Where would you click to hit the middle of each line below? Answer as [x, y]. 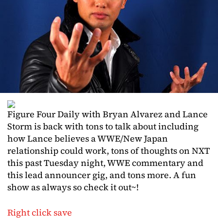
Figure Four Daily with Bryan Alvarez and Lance [108, 114]
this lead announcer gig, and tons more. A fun [102, 175]
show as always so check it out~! [73, 187]
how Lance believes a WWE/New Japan [88, 139]
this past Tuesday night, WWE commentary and [105, 163]
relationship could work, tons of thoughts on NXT [109, 151]
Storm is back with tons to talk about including [103, 127]
